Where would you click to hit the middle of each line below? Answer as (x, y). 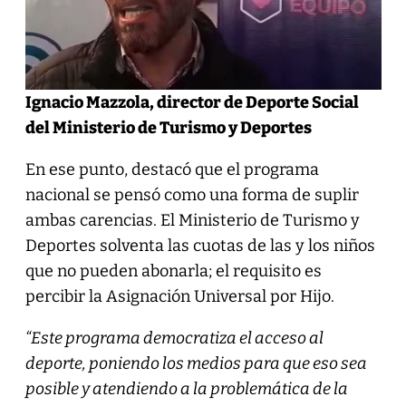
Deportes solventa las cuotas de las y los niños (200, 245)
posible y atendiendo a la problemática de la (186, 388)
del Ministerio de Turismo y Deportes (168, 127)
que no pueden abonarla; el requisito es (173, 271)
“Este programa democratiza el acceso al (174, 338)
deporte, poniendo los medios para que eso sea (196, 363)
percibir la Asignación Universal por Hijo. (179, 296)
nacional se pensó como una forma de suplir (192, 194)
